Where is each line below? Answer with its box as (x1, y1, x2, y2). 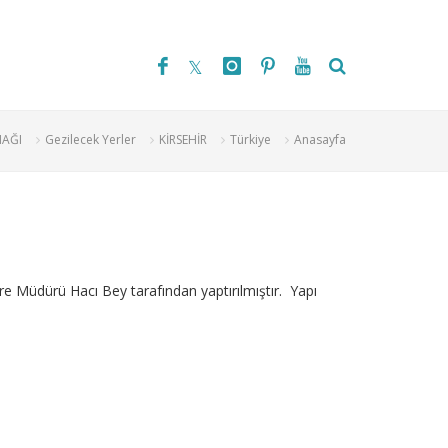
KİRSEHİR (159, 131, 207, 148)
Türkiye (230, 131, 271, 148)
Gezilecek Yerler (45, 131, 136, 148)
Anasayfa (294, 131, 346, 148)
